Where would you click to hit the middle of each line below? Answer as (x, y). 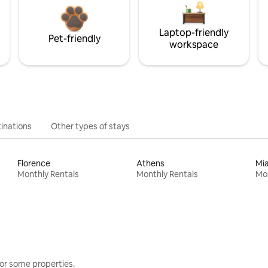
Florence (34, 163)
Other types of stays (90, 126)
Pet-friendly (74, 38)
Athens (150, 163)
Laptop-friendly (194, 32)
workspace (194, 44)
